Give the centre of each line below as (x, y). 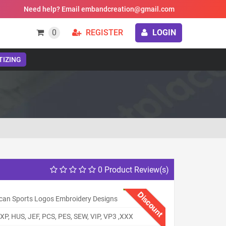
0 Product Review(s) (132, 170)
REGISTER (103, 33)
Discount (150, 204)
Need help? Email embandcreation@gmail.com (99, 9)
